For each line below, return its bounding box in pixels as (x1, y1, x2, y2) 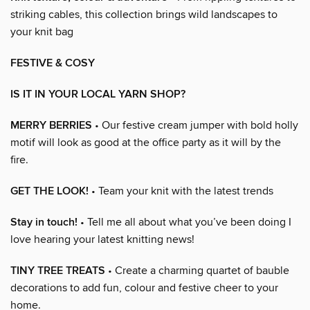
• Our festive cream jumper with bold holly (92, 118, 298, 132)
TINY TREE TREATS (10, 263, 105, 278)
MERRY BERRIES (10, 118, 92, 133)
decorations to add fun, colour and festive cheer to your (10, 280, 278, 295)
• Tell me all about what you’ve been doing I (77, 215, 291, 229)
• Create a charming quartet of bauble (105, 263, 289, 277)
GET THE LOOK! (10, 183, 89, 199)
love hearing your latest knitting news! (10, 232, 194, 246)
